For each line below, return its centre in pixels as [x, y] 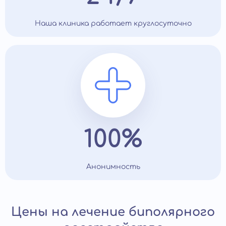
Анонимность [113, 167]
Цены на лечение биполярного [113, 212]
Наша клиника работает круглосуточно [113, 23]
